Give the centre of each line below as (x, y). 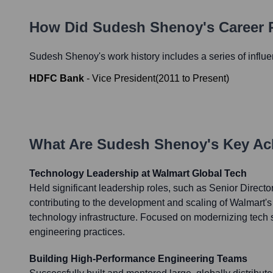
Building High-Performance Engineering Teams (138, 259)
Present (209, 79)
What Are (63, 144)
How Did (61, 27)
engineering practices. (77, 232)
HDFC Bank (57, 79)
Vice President (124, 79)
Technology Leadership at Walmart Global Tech (138, 174)
